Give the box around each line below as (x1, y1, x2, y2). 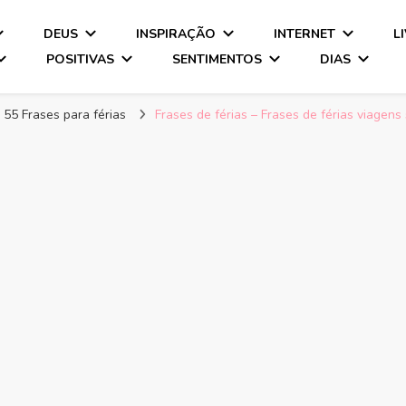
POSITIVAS (46, 50, 115, 68)
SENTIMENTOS (172, 50, 263, 68)
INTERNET (274, 24, 336, 43)
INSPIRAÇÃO (136, 24, 217, 43)
